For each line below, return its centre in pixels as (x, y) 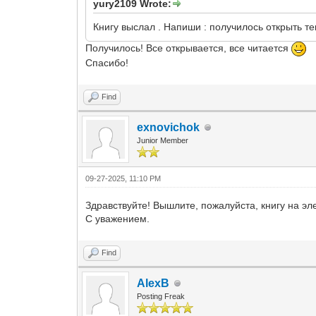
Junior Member (163, 140)
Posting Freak (161, 296)
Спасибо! (107, 63)
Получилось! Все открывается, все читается (189, 48)
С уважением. (118, 219)
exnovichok (169, 127)
